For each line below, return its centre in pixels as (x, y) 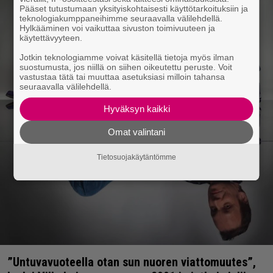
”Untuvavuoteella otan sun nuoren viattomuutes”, (132, 262)
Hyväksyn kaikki (136, 109)
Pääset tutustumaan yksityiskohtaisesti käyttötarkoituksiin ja (134, 9)
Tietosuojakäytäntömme (136, 158)
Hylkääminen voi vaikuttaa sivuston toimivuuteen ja (118, 28)
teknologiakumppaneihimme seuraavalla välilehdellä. (121, 18)
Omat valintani (136, 132)
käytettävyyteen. (51, 38)
